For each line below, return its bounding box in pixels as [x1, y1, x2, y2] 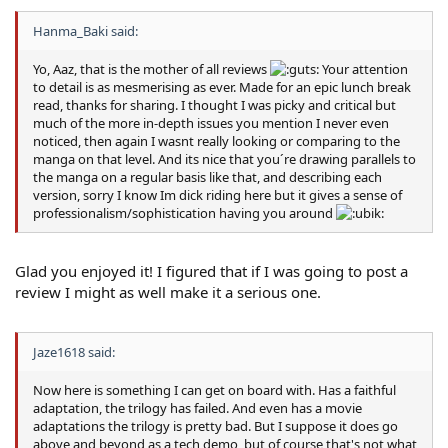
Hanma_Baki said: [33, 21, 138, 40]
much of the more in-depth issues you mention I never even [33, 113, 389, 132]
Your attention [319, 59, 408, 78]
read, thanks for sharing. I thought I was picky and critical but [33, 95, 396, 114]
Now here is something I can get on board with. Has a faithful [33, 380, 396, 399]
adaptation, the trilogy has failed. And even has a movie [33, 398, 362, 417]
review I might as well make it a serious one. [15, 282, 321, 303]
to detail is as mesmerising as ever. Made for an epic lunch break [33, 77, 411, 96]
